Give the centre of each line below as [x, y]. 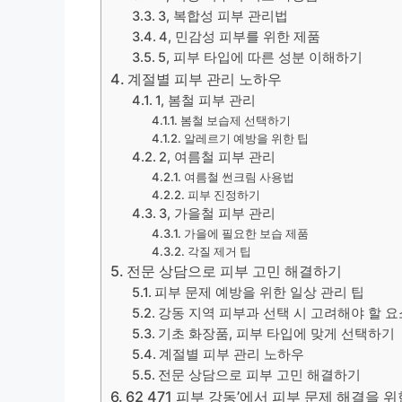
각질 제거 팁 [219, 252]
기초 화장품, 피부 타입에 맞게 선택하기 [277, 334]
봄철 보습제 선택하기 [235, 121]
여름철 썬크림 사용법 [239, 177]
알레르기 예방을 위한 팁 [246, 139]
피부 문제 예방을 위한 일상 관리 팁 [260, 293]
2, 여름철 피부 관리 [218, 157]
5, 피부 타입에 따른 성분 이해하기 [261, 58]
